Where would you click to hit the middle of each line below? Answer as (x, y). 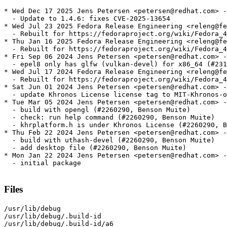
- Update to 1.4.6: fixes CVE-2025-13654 (87, 19)
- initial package (43, 163)
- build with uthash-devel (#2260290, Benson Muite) (109, 140)
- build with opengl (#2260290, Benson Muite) (97, 110)
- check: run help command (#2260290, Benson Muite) (109, 118)
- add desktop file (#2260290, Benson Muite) (95, 148)
